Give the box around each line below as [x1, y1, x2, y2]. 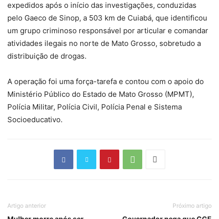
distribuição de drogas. [7, 51, 87, 61]
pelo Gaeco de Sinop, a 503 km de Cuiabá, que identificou [7, 13, 207, 22]
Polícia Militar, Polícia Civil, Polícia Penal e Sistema [7, 102, 182, 111]
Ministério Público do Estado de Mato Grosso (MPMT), [7, 89, 194, 99]
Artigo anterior [7, 202, 46, 209]
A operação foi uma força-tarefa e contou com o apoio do [7, 77, 204, 86]
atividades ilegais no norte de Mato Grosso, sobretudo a [7, 39, 201, 48]
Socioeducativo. [7, 115, 63, 124]
